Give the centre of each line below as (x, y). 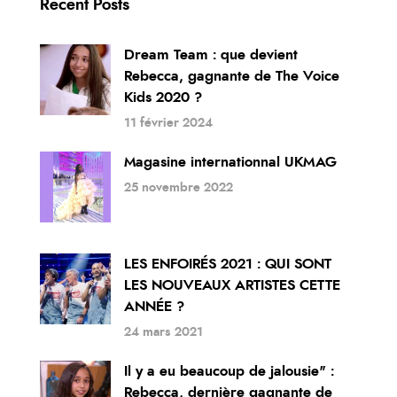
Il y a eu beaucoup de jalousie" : (229, 371)
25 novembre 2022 (179, 187)
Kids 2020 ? (163, 97)
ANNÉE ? (154, 306)
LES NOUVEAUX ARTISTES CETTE (232, 285)
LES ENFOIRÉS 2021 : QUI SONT (228, 264)
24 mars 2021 (163, 332)
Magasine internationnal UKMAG (230, 162)
